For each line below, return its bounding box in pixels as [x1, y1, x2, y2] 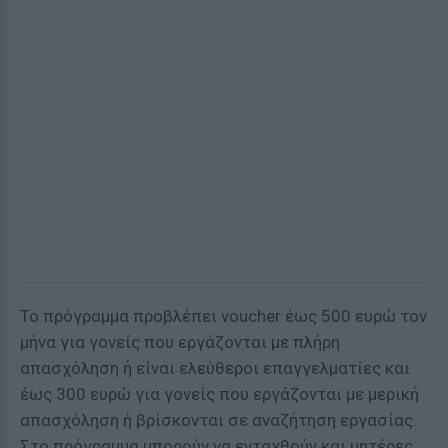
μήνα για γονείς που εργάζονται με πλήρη [20, 332, 340, 352]
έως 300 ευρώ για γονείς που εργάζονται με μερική [20, 384, 419, 404]
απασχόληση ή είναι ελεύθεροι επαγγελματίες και [20, 358, 410, 378]
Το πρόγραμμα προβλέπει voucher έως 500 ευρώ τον [20, 306, 427, 326]
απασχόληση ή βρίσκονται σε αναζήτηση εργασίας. [20, 410, 417, 430]
